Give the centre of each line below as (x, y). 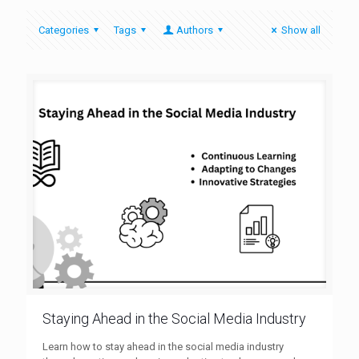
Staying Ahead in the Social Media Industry (174, 318)
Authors (194, 30)
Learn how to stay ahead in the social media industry (163, 346)
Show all (301, 30)
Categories (64, 30)
